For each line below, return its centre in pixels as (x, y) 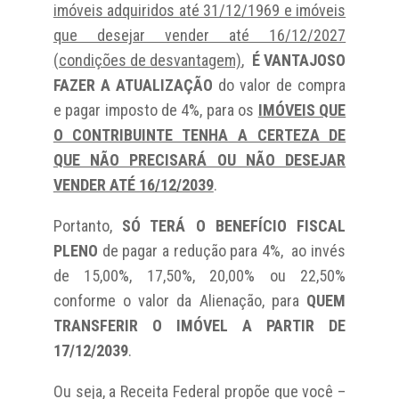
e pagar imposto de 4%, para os (155, 110)
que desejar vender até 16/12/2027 (199, 35)
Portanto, (88, 225)
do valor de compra (279, 85)
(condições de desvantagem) (147, 60)
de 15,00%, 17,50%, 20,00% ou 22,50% (199, 275)
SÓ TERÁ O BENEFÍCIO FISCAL (234, 225)
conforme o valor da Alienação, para (180, 300)
